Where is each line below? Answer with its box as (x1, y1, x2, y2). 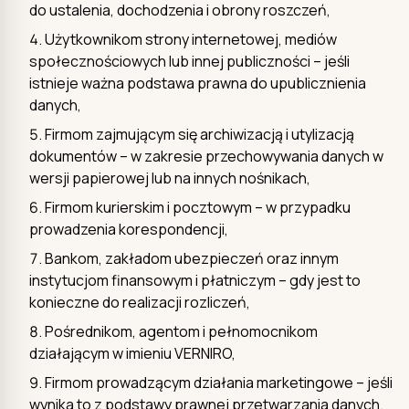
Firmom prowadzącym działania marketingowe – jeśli (45, 372, 393, 393)
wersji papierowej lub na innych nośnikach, (29, 167, 310, 188)
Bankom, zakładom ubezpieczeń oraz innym (45, 247, 339, 268)
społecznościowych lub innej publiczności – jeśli (29, 50, 350, 71)
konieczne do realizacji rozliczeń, (29, 291, 250, 312)
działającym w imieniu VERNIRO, (29, 342, 236, 363)
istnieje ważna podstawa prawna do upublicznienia (29, 72, 366, 93)
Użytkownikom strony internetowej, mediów (45, 28, 337, 49)
